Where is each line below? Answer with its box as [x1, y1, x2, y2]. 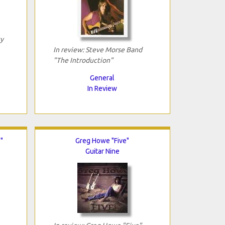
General [90, 73, 115, 82]
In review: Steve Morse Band [53, 45, 142, 54]
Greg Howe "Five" [75, 136, 129, 145]
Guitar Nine [85, 147, 120, 155]
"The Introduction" [53, 56, 113, 64]
